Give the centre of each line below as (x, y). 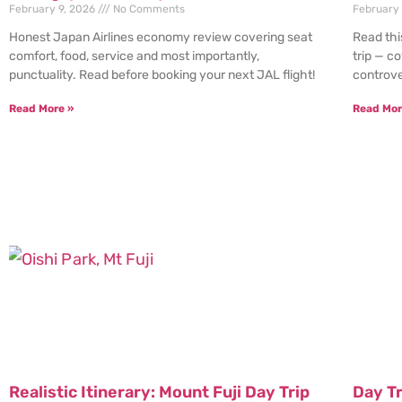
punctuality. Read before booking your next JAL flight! (162, 75)
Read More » (41, 109)
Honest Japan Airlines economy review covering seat (161, 38)
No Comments (148, 9)
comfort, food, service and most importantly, (134, 57)
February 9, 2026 (53, 9)
